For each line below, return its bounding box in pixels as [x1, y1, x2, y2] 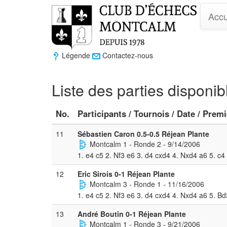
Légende [60, 50, 92, 60]
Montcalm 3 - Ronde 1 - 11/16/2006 [88, 178, 204, 189]
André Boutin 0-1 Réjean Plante [78, 208, 186, 219]
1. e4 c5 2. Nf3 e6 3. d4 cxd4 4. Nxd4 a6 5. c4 [78, 150, 225, 161]
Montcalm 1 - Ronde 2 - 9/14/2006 [88, 138, 200, 149]
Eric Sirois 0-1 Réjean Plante [78, 168, 175, 179]
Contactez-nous [100, 50, 153, 60]
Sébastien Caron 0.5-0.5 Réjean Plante [78, 128, 209, 139]
